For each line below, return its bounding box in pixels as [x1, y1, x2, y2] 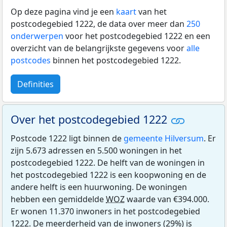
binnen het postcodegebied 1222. [51, 55, 181, 66]
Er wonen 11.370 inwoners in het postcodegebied [11, 206, 200, 217]
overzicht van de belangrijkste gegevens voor [11, 43, 186, 54]
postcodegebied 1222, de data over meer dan [11, 18, 186, 30]
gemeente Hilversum [124, 133, 204, 144]
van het [136, 6, 167, 18]
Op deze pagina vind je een [11, 6, 116, 18]
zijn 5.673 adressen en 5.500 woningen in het [11, 145, 182, 157]
